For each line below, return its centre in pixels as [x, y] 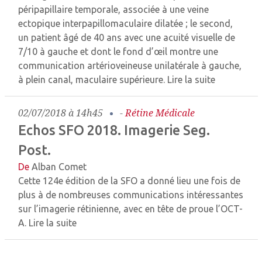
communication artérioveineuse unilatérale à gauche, [130, 65]
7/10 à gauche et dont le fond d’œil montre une [118, 51]
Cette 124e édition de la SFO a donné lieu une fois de [129, 181]
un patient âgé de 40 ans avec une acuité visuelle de [127, 37]
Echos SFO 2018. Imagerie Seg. [114, 130]
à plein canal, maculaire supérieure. [93, 80]
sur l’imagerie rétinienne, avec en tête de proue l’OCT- [130, 209]
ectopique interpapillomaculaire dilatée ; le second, [125, 23]
